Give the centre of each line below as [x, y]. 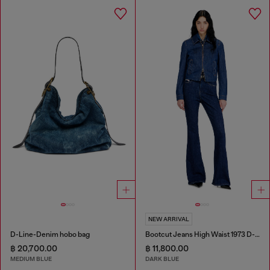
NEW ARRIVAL [168, 219]
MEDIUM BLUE [31, 259]
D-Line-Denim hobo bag [50, 234]
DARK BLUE [162, 259]
